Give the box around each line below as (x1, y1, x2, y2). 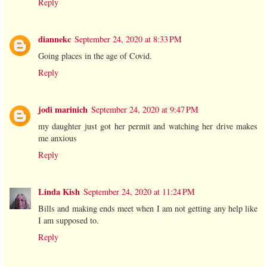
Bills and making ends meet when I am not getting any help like (38, 203, 257, 215)
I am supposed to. (38, 215, 99, 226)
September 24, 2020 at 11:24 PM (83, 186, 195, 198)
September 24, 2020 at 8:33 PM (74, 33, 182, 45)
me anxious (38, 132, 77, 144)
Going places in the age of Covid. (38, 50, 152, 62)
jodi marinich (38, 103, 88, 116)
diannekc (38, 33, 71, 46)
